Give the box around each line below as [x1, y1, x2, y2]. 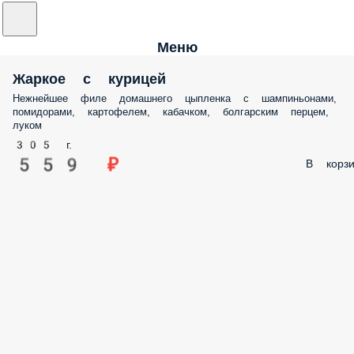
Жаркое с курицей [13, 70, 166, 87]
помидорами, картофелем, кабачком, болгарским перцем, [13, 106, 329, 118]
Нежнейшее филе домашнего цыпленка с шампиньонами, [13, 92, 337, 104]
